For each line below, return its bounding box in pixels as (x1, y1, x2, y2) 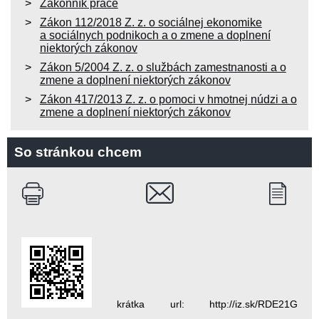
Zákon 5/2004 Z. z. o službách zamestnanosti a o (39, 61, 286, 74)
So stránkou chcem (14, 145, 142, 160)
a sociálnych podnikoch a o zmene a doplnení (39, 29, 271, 42)
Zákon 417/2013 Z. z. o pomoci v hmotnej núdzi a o (39, 93, 297, 106)
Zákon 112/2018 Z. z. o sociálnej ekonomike (39, 16, 262, 29)
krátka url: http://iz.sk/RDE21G (92, 298, 298, 310)
